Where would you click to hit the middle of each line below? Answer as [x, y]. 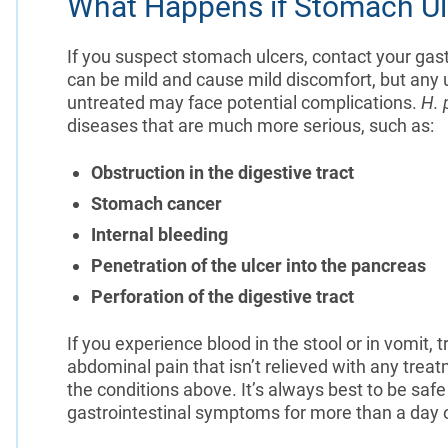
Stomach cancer [156, 203]
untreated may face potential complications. [243, 102]
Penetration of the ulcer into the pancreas [258, 265]
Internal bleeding [161, 234]
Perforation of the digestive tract [224, 296]
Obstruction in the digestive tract [222, 172]
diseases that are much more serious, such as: [250, 125]
